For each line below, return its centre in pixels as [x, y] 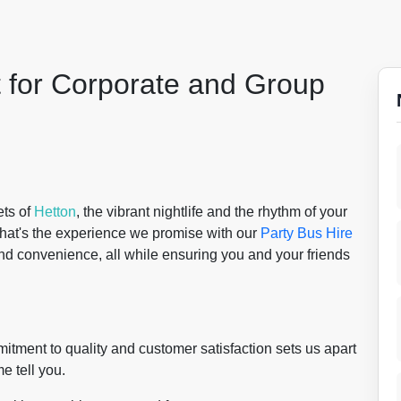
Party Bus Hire [307, 233]
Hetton [55, 212]
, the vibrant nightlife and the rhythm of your [212, 212]
